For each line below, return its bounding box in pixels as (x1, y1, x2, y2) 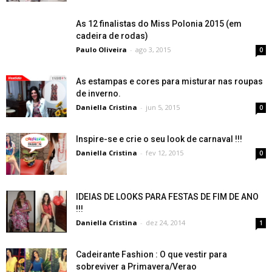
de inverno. (76, 89, 121, 98)
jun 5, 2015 (146, 103, 180, 112)
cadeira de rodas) (76, 31, 148, 41)
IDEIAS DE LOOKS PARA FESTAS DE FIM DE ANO (76, 192, 259, 202)
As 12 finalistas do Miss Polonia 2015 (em (76, 19, 242, 29)
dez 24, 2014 (146, 218, 185, 227)
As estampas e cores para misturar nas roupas (76, 76, 263, 86)
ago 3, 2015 (135, 45, 171, 54)
